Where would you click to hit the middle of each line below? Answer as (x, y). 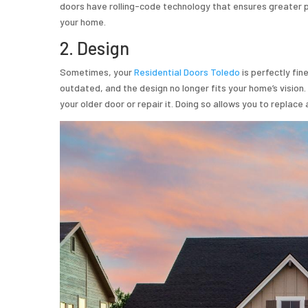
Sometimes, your (97, 72)
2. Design (95, 48)
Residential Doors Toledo (187, 72)
